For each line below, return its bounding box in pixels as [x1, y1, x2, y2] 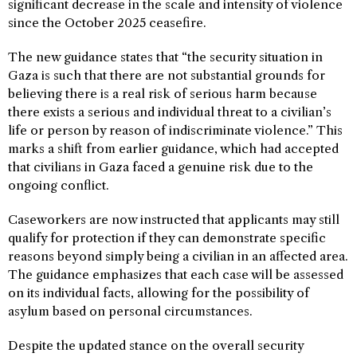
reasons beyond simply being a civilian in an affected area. [8, 249, 348, 265]
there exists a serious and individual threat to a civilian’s [8, 104, 331, 120]
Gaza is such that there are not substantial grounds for [8, 68, 325, 84]
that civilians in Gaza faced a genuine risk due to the [8, 159, 313, 175]
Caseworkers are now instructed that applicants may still [8, 212, 339, 228]
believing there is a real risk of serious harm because [8, 86, 317, 102]
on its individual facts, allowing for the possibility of [8, 285, 309, 301]
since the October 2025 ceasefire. [8, 15, 206, 31]
